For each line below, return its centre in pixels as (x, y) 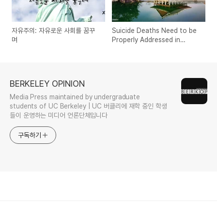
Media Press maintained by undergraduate (75, 97)
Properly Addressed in (146, 40)
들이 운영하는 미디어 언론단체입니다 (59, 116)
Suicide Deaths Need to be (155, 31)
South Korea (132, 49)
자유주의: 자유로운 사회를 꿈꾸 (53, 31)
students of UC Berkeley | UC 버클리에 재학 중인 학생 (88, 106)
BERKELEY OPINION (47, 84)
